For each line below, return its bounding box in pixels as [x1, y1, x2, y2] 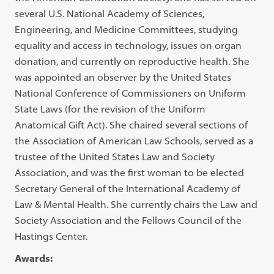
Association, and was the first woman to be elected [15, 166, 245, 179]
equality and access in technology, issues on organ [15, 39, 242, 51]
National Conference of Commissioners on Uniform [15, 87, 246, 99]
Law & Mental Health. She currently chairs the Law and [15, 198, 258, 210]
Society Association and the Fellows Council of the [15, 214, 242, 226]
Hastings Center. [15, 230, 88, 242]
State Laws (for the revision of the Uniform [15, 103, 206, 115]
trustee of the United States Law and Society [15, 150, 215, 163]
